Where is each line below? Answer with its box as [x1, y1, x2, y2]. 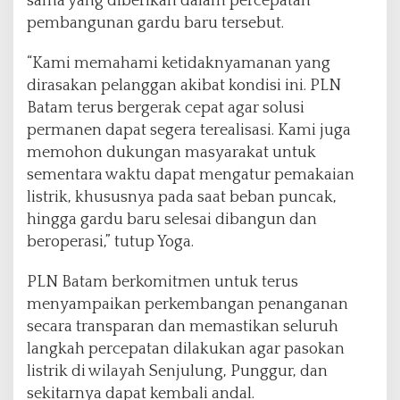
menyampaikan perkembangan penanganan [27, 295, 348, 313]
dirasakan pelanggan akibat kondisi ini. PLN [27, 76, 341, 95]
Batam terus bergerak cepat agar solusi [27, 98, 304, 117]
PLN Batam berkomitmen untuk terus [27, 272, 298, 291]
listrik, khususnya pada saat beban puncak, [27, 187, 337, 206]
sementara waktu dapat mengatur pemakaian [27, 165, 354, 184]
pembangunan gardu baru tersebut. [27, 13, 284, 32]
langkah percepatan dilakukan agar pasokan [27, 339, 345, 358]
